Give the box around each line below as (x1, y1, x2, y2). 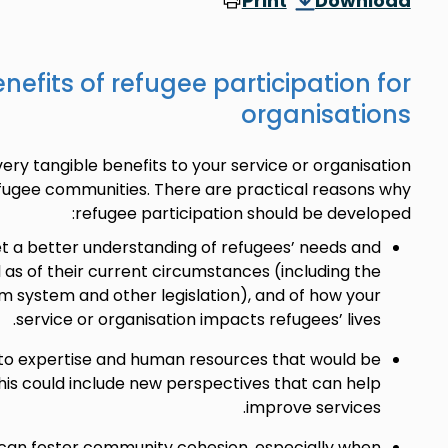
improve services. (245, 396, 381, 419)
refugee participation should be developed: (74, 202, 411, 225)
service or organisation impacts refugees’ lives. (15, 308, 381, 331)
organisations (240, 98, 411, 131)
